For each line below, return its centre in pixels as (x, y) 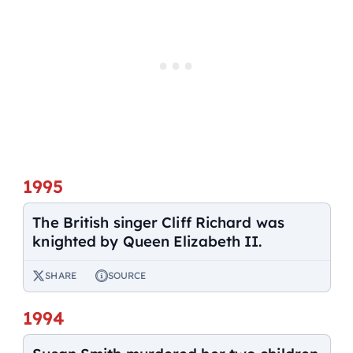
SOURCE (127, 276)
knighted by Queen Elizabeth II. (147, 242)
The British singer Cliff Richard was (158, 223)
